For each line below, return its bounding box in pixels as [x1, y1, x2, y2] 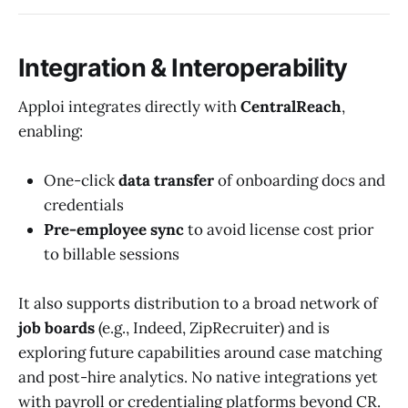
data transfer [118, 170, 214, 191]
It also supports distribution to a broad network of [18, 293, 378, 314]
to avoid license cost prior [184, 219, 373, 240]
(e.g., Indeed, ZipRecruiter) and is [95, 318, 330, 339]
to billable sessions [44, 244, 179, 265]
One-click [44, 170, 118, 191]
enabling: [18, 121, 83, 141]
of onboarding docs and [214, 170, 385, 191]
